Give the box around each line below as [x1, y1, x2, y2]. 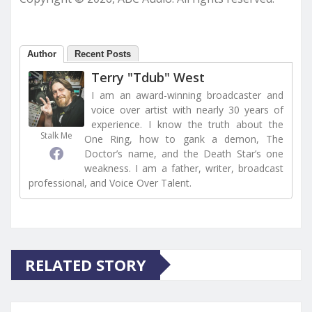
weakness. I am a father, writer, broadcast [84, 161, 283, 175]
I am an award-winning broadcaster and [91, 88, 283, 102]
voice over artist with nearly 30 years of [91, 102, 283, 116]
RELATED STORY [25, 253, 146, 275]
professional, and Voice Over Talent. [29, 175, 192, 189]
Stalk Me [40, 129, 72, 141]
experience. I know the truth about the [91, 117, 283, 131]
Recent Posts [75, 48, 131, 59]
